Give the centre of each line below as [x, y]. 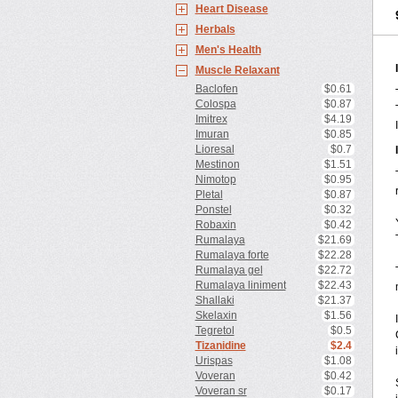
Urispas [214, 361]
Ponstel [213, 210]
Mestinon [217, 164]
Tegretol [215, 330]
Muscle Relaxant [237, 70]
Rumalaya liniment [240, 285]
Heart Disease [231, 9]
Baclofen [216, 89]
